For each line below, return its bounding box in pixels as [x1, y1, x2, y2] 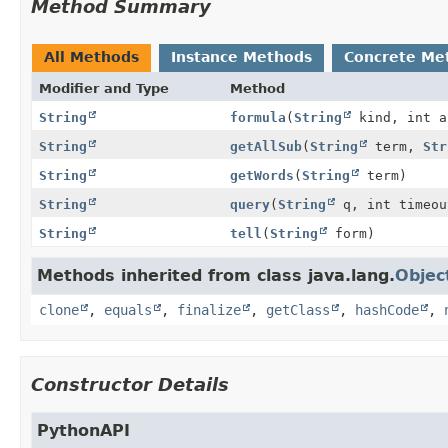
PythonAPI [37, 420, 130, 440]
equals [104, 301, 152, 318]
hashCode [355, 301, 419, 318]
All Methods [44, 48, 139, 65]
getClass [266, 301, 330, 318]
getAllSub [229, 138, 302, 154]
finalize [177, 301, 241, 318]
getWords [229, 167, 294, 183]
